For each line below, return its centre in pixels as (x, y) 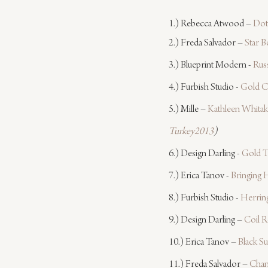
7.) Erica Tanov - (200, 177)
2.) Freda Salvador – (207, 44)
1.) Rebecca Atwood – (211, 25)
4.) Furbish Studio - (205, 88)
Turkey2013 (191, 133)
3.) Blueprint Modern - (211, 66)
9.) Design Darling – (206, 221)
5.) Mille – (188, 110)
